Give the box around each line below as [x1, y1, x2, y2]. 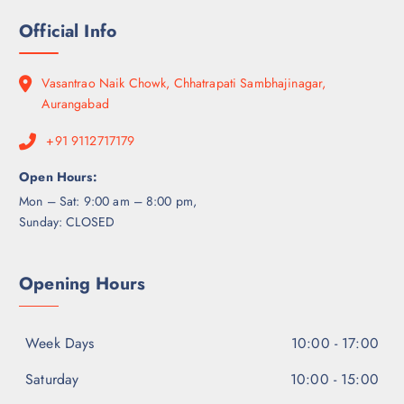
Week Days [25, 333, 95, 354]
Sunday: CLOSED [19, 212, 115, 231]
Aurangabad [41, 95, 109, 114]
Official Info [19, 17, 116, 43]
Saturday [25, 369, 79, 390]
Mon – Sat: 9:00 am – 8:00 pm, [19, 191, 197, 210]
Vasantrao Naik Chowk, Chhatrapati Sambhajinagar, [41, 74, 326, 93]
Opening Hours [19, 270, 145, 296]
